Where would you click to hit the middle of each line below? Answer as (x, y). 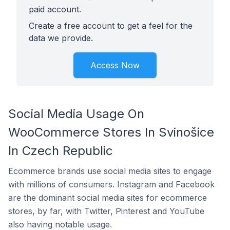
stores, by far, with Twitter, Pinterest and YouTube (106, 211)
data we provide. (61, 38)
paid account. (55, 9)
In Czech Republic (61, 151)
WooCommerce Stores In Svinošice (111, 132)
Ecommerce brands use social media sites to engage (110, 171)
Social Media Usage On (76, 114)
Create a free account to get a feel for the (111, 26)
